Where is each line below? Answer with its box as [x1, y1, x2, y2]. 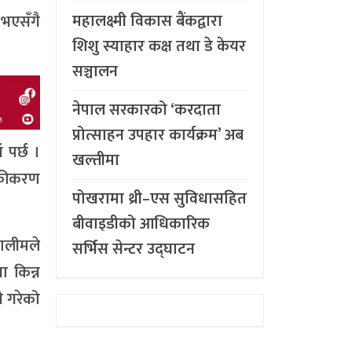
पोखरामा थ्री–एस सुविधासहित [72, 185, 247, 212]
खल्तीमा [72, 146, 119, 174]
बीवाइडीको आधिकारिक [72, 210, 210, 237]
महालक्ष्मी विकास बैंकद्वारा [72, 7, 222, 35]
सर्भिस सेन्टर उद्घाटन [72, 235, 195, 262]
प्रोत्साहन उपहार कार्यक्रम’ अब [72, 121, 244, 148]
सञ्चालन [72, 57, 118, 85]
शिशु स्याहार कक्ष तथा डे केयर [72, 32, 246, 60]
